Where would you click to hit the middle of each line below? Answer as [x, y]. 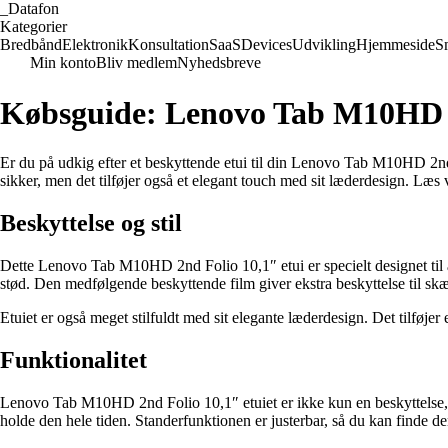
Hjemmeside [395, 44]
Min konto [63, 62]
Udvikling [324, 44]
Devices [266, 44]
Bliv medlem [136, 62]
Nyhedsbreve [219, 62]
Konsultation [168, 44]
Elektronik [95, 44]
